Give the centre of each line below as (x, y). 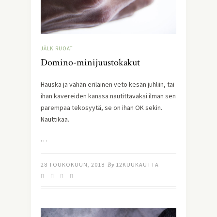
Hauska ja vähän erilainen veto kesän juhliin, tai (108, 85)
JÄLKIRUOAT (57, 49)
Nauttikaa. (55, 119)
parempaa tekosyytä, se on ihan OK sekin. (101, 108)
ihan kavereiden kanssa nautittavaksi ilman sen (108, 96)
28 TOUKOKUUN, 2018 (73, 165)
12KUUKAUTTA (137, 165)
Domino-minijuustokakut (90, 63)
